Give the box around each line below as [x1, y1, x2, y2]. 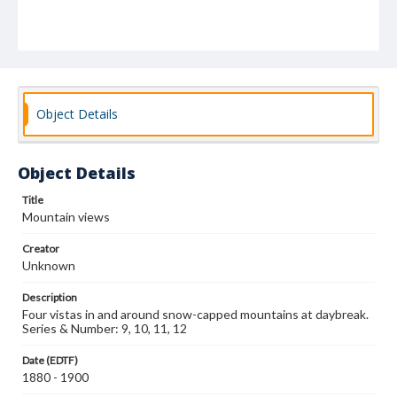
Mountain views [22, 209, 110, 224]
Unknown [22, 258, 75, 273]
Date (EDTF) [22, 354, 78, 367]
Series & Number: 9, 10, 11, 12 [22, 321, 187, 336]
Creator [22, 242, 59, 255]
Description [22, 291, 77, 304]
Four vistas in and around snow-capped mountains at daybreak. [22, 307, 369, 322]
